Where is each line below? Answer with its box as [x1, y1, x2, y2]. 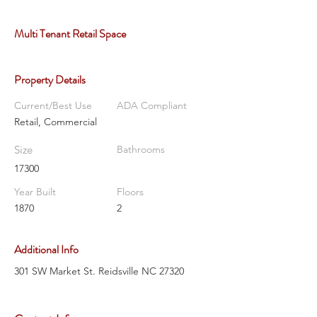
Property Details [14, 71, 86, 88]
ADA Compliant [117, 99, 187, 112]
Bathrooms [117, 143, 165, 156]
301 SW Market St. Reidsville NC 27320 [14, 265, 184, 277]
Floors [117, 185, 144, 198]
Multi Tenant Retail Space [14, 25, 126, 42]
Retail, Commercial [14, 115, 97, 128]
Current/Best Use [14, 99, 92, 112]
